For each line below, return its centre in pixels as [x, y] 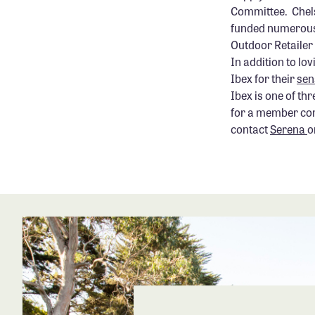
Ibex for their [264, 78]
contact [250, 129]
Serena [289, 129]
